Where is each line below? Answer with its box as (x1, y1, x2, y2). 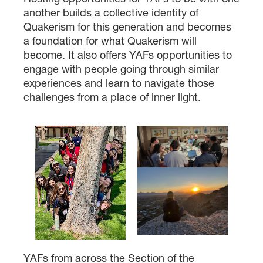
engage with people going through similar (23, 62, 219, 76)
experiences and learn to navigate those (23, 76, 214, 90)
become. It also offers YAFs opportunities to (23, 48, 232, 62)
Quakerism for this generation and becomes (23, 19, 231, 33)
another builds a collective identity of (23, 5, 198, 19)
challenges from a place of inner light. (23, 90, 201, 104)
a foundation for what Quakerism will (23, 33, 197, 48)
